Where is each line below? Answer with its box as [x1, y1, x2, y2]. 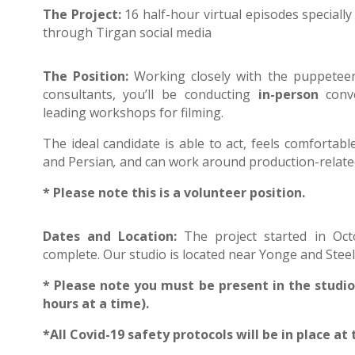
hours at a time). [42, 295, 149, 313]
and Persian [42, 153, 113, 171]
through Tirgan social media [42, 24, 212, 42]
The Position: [42, 67, 135, 86]
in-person [258, 86, 319, 104]
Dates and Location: [42, 227, 185, 246]
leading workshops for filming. [42, 104, 223, 122]
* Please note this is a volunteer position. [42, 184, 305, 202]
